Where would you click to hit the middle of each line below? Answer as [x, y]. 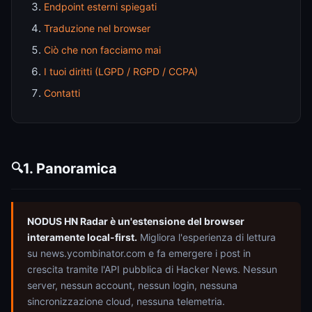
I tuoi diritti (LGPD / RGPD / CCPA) [121, 71]
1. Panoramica [70, 169]
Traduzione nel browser [97, 28]
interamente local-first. [82, 237]
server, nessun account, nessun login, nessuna [132, 285]
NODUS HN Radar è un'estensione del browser [136, 221]
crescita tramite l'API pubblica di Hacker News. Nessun [152, 269]
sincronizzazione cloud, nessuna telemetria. [126, 301]
